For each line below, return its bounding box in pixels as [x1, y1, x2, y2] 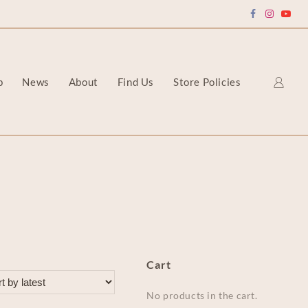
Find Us [117, 75, 154, 88]
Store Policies [173, 75, 241, 88]
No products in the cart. [146, 289, 258, 302]
